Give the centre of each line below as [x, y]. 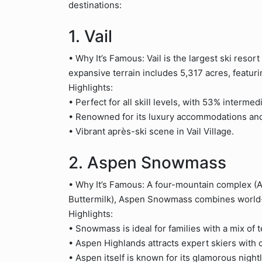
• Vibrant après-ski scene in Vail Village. [151, 131]
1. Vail [90, 36]
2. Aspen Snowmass [147, 163]
